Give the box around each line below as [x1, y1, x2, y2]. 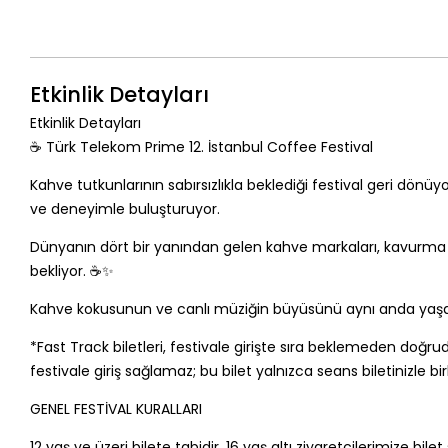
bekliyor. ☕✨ [29, 260, 114, 281]
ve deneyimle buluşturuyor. [29, 198, 220, 219]
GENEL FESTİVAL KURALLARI [29, 398, 202, 419]
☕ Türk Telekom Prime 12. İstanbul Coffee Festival [29, 136, 373, 157]
